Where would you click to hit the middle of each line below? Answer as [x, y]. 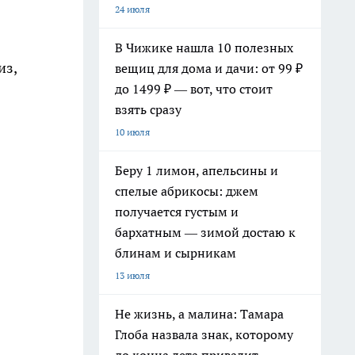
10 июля [132, 132]
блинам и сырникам [176, 253]
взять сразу [148, 109]
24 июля [132, 9]
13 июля [132, 275]
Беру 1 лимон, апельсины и [197, 170]
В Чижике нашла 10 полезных [204, 48]
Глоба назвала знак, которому [204, 334]
